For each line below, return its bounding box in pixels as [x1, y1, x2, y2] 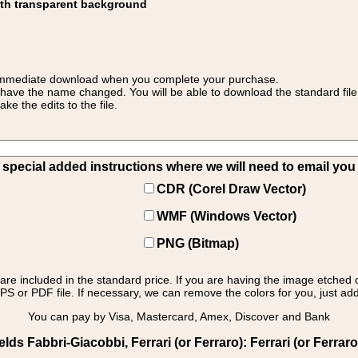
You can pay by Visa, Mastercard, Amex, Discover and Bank [28, 310, 330, 323]
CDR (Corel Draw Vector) [157, 182, 306, 196]
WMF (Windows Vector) [157, 209, 296, 223]
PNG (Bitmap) [157, 237, 239, 250]
